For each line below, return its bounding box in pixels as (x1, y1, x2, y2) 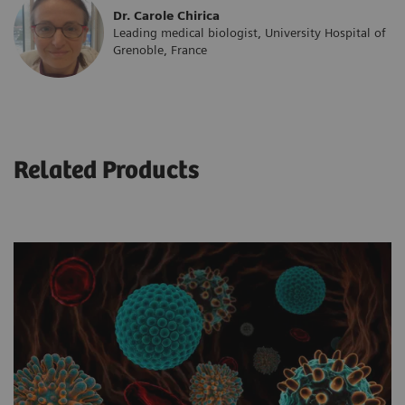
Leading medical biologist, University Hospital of (113, 24, 386, 40)
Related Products (14, 155, 199, 185)
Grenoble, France (113, 42, 207, 57)
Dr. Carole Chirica (113, 7, 220, 23)
